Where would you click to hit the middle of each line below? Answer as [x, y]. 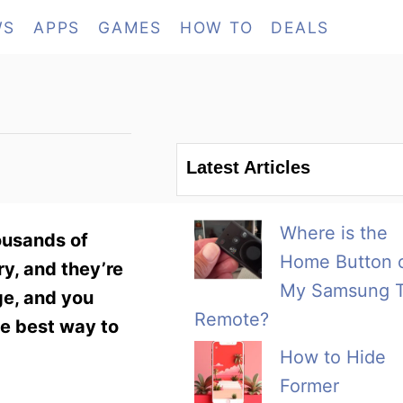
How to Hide [333, 358]
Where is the [334, 233]
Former [309, 386]
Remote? [232, 320]
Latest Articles [248, 168]
